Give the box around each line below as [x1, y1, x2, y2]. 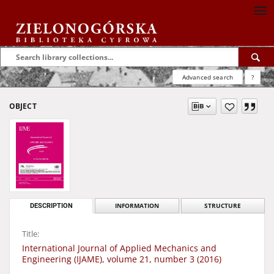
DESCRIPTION [29, 202, 73, 210]
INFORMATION [114, 202, 159, 210]
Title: [22, 229, 39, 239]
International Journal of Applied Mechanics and [22, 242, 217, 254]
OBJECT [9, 101, 37, 111]
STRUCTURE [204, 202, 242, 210]
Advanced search [182, 73, 233, 81]
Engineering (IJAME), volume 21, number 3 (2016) [22, 253, 221, 265]
